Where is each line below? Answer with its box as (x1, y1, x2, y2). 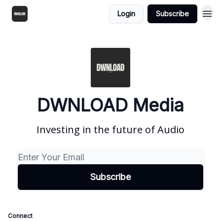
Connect (8, 212, 33, 220)
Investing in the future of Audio (37, 123, 184, 136)
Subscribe (156, 9, 189, 18)
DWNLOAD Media (37, 94, 184, 116)
